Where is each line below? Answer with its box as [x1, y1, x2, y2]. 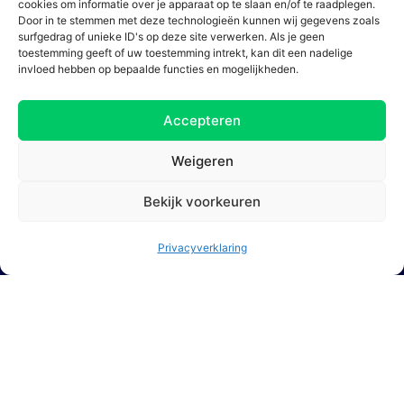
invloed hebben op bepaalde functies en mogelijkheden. [18, 62, 298, 76]
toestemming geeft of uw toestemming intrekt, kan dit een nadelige [18, 46, 353, 60]
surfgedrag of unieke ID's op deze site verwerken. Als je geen [18, 30, 325, 43]
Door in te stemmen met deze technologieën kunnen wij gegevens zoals [18, 14, 380, 27]
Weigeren [170, 151, 234, 170]
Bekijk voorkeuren [143, 192, 261, 210]
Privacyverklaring [157, 241, 247, 254]
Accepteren [163, 111, 241, 129]
